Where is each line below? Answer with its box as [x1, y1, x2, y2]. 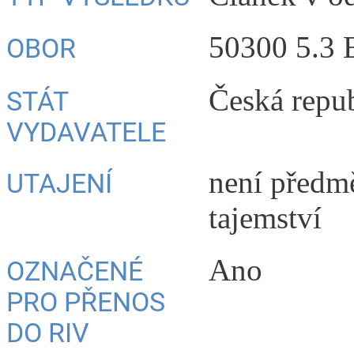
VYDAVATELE [6, 116, 166, 148]
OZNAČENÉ [6, 256, 143, 288]
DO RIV [6, 318, 89, 349]
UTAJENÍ [6, 168, 112, 199]
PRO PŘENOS [6, 287, 165, 318]
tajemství [209, 200, 322, 235]
